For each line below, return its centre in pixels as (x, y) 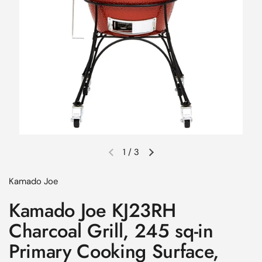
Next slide (170, 158)
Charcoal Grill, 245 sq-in (111, 231)
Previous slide (138, 158)
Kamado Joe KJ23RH (92, 210)
